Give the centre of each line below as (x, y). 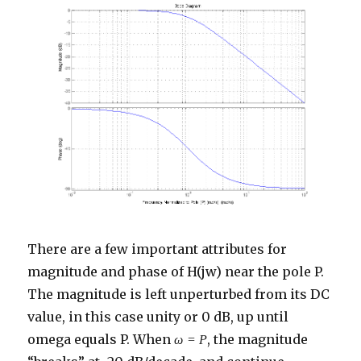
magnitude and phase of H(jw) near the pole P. (176, 272)
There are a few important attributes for (158, 249)
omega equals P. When (101, 340)
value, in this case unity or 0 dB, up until (158, 317)
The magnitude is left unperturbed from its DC (179, 295)
